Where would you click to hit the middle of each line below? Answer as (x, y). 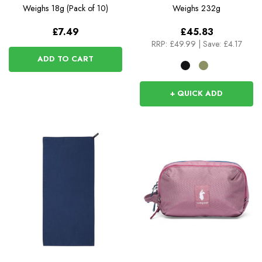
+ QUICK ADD (196, 93)
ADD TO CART (65, 58)
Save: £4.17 (222, 44)
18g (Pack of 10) (80, 8)
